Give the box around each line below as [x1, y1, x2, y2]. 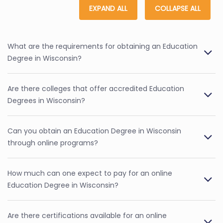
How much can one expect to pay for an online [7, 168, 172, 178]
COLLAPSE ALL [155, 3, 201, 13]
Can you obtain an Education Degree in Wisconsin [7, 125, 181, 136]
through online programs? [7, 137, 98, 148]
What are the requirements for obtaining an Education [7, 41, 198, 51]
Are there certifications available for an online [7, 210, 167, 221]
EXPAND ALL [89, 3, 127, 13]
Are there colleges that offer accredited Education [7, 83, 184, 94]
